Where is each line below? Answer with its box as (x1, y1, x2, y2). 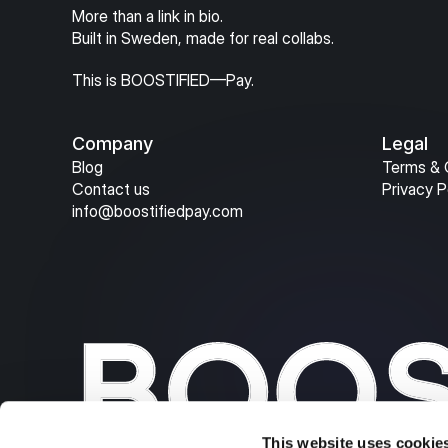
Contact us (72, 178, 150, 199)
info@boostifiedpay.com (72, 200, 243, 221)
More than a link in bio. (72, 5, 223, 26)
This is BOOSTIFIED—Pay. (72, 69, 254, 90)
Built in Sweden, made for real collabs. (72, 27, 334, 48)
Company (72, 132, 153, 154)
